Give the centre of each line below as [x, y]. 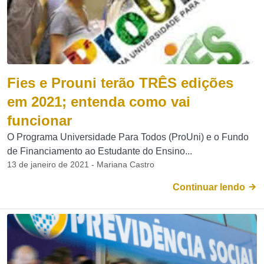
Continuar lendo [210, 187]
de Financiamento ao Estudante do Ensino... [100, 151]
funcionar [39, 121]
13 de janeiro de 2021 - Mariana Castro [81, 164]
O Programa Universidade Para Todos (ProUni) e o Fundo [128, 137]
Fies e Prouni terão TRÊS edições [120, 83]
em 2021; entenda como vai [99, 102]
